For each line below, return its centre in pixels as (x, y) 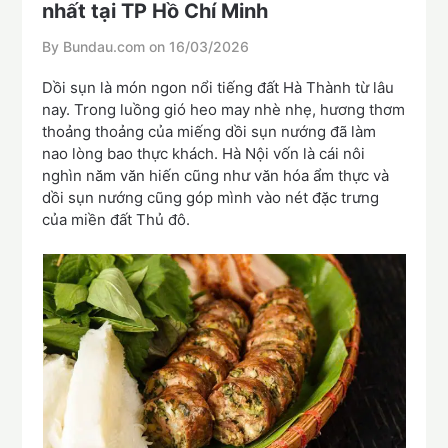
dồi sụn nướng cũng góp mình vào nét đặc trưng (211, 198)
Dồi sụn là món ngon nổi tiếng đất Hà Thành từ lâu (218, 88)
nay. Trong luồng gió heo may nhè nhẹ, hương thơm (224, 110)
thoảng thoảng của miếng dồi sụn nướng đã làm (209, 132)
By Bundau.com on (106, 47)
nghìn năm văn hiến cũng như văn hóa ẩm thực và (216, 176)
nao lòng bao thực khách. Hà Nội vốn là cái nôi (204, 154)
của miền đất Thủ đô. (116, 220)
